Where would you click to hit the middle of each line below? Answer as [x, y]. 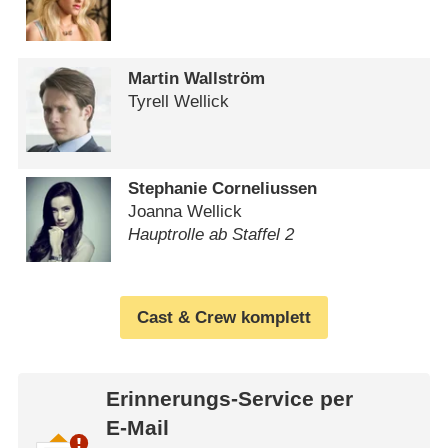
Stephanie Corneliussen [223, 189]
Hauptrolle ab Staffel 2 [211, 235]
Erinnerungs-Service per [229, 399]
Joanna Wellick [185, 212]
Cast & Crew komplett [224, 317]
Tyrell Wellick [179, 101]
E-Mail [137, 428]
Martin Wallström [197, 78]
